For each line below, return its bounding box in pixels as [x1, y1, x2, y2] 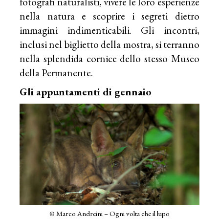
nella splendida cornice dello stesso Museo [20, 52, 199, 66]
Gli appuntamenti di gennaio [20, 85, 152, 99]
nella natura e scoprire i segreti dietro [20, 9, 199, 23]
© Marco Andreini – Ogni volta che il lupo [49, 209, 170, 218]
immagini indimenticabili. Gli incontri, [20, 23, 199, 37]
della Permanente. [20, 66, 93, 80]
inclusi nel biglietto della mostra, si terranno [20, 38, 199, 51]
